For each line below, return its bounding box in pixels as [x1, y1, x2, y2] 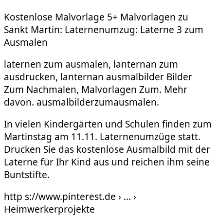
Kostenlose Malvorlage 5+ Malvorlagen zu [4, 11, 188, 24]
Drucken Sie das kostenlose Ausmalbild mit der [4, 143, 210, 156]
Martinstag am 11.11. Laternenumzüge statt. [4, 130, 200, 144]
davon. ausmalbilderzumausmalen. [4, 96, 159, 109]
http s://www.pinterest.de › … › [4, 190, 136, 203]
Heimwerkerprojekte [4, 203, 95, 216]
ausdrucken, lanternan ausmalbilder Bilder [4, 71, 192, 84]
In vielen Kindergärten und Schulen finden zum [4, 118, 212, 131]
